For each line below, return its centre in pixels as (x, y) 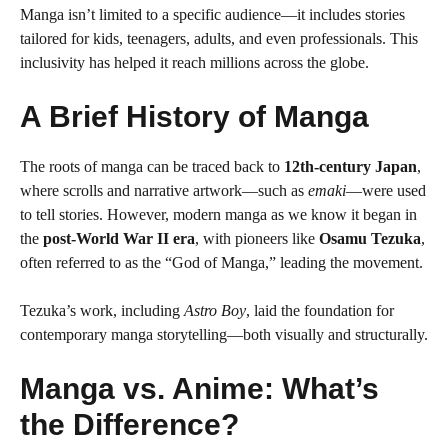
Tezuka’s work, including (102, 310)
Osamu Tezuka (370, 238)
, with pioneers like (257, 238)
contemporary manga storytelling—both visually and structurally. (224, 334)
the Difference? (129, 424)
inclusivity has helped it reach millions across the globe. (194, 62)
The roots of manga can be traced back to (152, 166)
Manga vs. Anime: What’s (199, 388)
